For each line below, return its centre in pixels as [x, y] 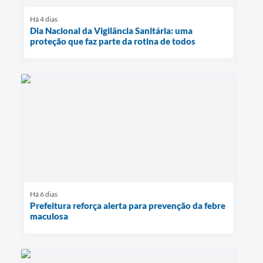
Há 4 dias [44, 19]
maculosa [49, 216]
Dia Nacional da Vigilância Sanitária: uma [111, 30]
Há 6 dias [44, 194]
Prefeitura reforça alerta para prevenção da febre [128, 206]
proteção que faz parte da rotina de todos [113, 41]
